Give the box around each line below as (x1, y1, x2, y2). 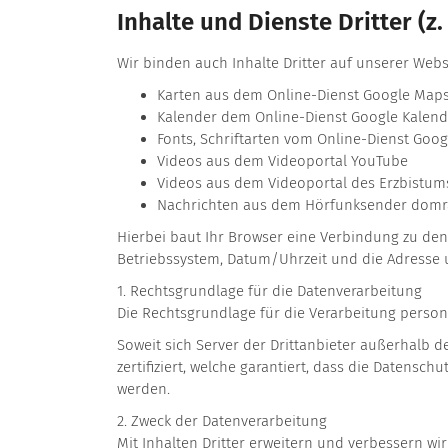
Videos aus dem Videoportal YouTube (157, 152, 408, 171)
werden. (117, 380, 174, 399)
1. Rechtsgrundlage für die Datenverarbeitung (117, 282, 422, 301)
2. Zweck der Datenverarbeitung (117, 412, 327, 431)
